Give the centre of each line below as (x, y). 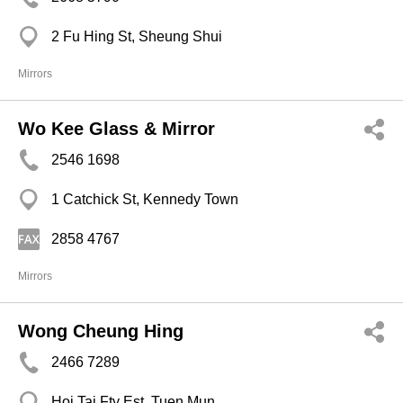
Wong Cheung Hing (101, 331)
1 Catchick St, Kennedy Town (145, 199)
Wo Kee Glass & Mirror (116, 129)
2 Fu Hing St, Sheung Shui (137, 36)
